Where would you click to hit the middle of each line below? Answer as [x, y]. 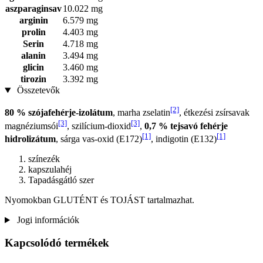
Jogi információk [47, 220]
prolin [33, 32]
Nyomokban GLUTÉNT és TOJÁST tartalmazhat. [100, 200]
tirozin [33, 79]
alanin [33, 56]
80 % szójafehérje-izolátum [59, 113]
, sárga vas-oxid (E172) [99, 139]
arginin [33, 21]
